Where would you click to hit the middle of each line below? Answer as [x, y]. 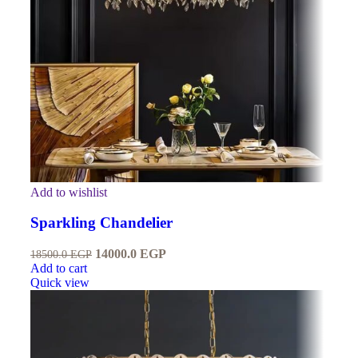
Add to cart [59, 268]
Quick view [60, 283]
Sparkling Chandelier [101, 223]
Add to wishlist [69, 192]
